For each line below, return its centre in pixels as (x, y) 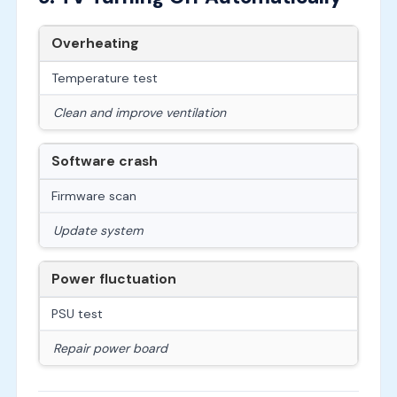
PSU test (77, 314)
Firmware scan (93, 196)
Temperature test (104, 78)
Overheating (95, 44)
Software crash (104, 162)
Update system (98, 231)
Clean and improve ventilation (139, 113)
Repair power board (110, 349)
